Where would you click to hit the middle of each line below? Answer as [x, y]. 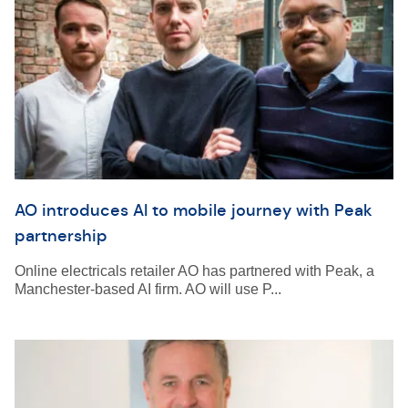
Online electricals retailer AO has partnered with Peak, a [194, 271]
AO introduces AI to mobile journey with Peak [194, 210]
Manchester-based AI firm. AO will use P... [148, 289]
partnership [61, 236]
